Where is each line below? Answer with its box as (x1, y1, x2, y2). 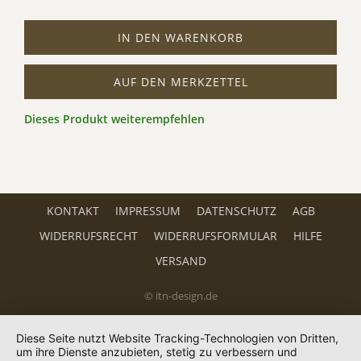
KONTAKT (46, 203, 99, 218)
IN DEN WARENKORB (118, 30, 243, 46)
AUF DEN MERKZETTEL (113, 74, 248, 90)
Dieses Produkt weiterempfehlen (24, 111, 205, 127)
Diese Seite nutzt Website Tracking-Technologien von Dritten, (16, 331, 338, 345)
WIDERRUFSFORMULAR (153, 228, 277, 243)
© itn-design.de (143, 289, 218, 303)
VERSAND (155, 253, 206, 268)
